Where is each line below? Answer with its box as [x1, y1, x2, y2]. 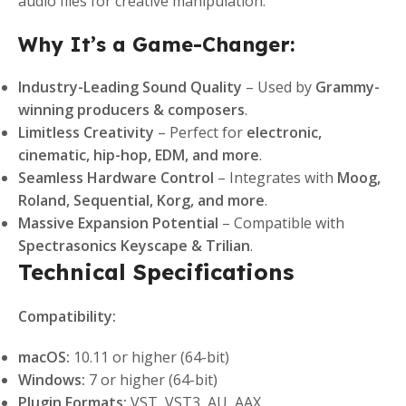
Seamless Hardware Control [18, 168, 214, 188]
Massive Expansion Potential [18, 213, 218, 234]
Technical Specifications [18, 258, 294, 286]
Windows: [18, 370, 85, 391]
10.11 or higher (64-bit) [70, 347, 229, 368]
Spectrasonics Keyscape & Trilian [18, 236, 250, 256]
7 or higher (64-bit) [85, 370, 217, 391]
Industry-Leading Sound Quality [18, 77, 242, 98]
